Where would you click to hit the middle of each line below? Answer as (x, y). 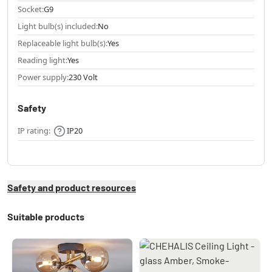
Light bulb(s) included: (58, 26)
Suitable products (46, 216)
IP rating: (34, 131)
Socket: (31, 9)
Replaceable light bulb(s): (63, 43)
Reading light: (42, 60)
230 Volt (83, 77)
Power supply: (43, 77)
